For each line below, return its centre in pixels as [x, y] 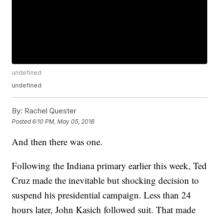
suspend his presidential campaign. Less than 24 [102, 195]
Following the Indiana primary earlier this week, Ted [109, 166]
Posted [22, 121]
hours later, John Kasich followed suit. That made [104, 210]
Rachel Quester [50, 111]
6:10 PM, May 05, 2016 [64, 121]
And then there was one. [57, 142]
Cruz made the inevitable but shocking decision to [106, 180]
